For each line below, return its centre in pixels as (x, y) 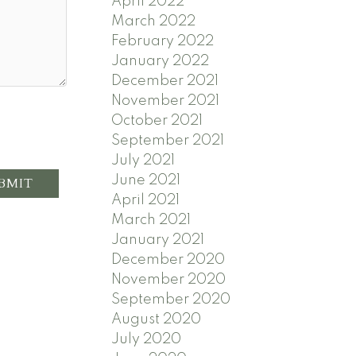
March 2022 (154, 21)
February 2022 (163, 41)
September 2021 (168, 140)
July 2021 (143, 160)
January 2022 (161, 61)
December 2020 (168, 259)
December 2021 (165, 81)
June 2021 (146, 180)
